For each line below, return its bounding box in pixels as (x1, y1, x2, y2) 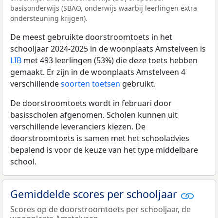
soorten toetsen (61, 78, 120, 90)
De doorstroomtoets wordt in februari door (10, 98, 172, 109)
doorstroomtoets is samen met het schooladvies (10, 133, 189, 144)
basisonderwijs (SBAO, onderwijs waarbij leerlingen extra (10, 3, 197, 13)
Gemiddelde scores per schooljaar (10, 187, 180, 201)
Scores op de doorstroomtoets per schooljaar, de (10, 203, 191, 215)
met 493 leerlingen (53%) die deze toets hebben (21, 55, 198, 66)
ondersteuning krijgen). (10, 14, 88, 23)
